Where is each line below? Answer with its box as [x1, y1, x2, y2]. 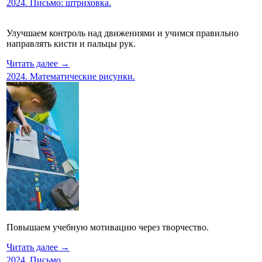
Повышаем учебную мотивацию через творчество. [6, 222, 209, 232]
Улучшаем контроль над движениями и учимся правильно [6, 27, 239, 38]
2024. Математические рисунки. [6, 71, 135, 81]
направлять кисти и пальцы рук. [6, 38, 136, 49]
